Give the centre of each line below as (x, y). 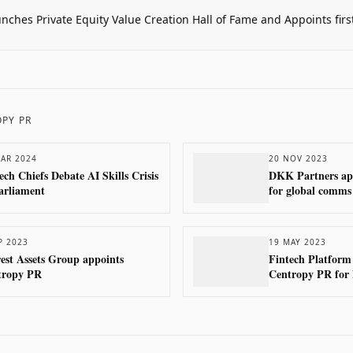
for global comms (310, 190)
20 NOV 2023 (298, 158)
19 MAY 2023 (297, 242)
